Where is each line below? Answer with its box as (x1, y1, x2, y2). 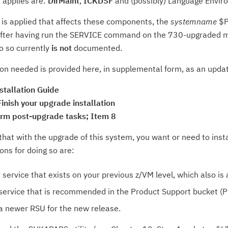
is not (51, 43, 72, 53)
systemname (170, 16, 217, 26)
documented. (72, 43, 122, 53)
